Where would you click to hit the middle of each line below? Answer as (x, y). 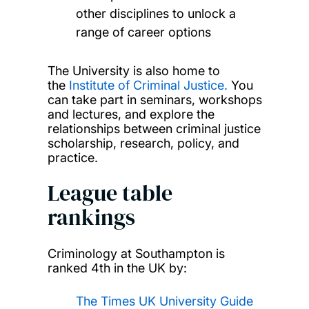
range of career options (144, 32)
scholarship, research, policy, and (143, 143)
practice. (72, 157)
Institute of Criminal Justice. (148, 85)
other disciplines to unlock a (156, 13)
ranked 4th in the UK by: (117, 268)
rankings (91, 217)
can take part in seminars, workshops (154, 99)
